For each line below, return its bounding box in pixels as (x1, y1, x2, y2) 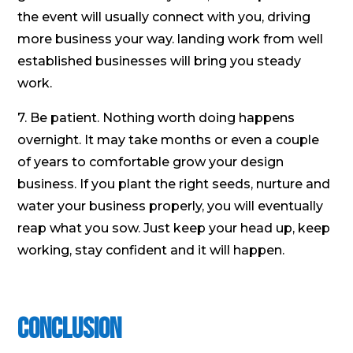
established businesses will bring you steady (17, 54, 302, 69)
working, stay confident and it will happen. (17, 243, 285, 258)
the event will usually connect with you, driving (17, 9, 311, 25)
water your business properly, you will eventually (17, 199, 324, 214)
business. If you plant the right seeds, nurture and (17, 176, 331, 192)
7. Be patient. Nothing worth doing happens (17, 110, 295, 126)
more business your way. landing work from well (17, 32, 324, 47)
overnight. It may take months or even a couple (17, 132, 320, 148)
